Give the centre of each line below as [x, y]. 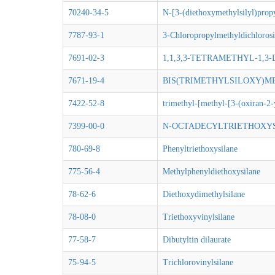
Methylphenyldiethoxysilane [211, 172]
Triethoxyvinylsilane [199, 217]
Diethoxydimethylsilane [204, 194]
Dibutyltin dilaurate [197, 240]
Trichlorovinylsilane [198, 262]
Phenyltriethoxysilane [200, 149]
